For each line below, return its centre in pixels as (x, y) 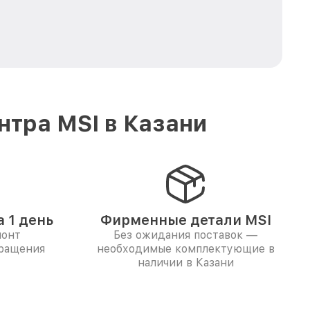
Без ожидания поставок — (185, 235)
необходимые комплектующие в (185, 249)
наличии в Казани (185, 263)
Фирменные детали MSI (185, 220)
